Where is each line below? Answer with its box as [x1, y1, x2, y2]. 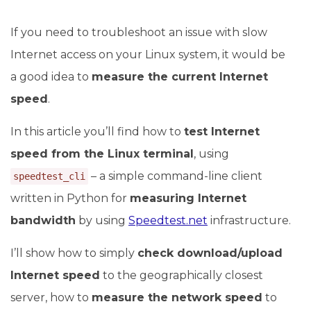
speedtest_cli [13, 171, 85, 182]
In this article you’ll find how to [10, 125, 184, 138]
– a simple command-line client [88, 169, 262, 183]
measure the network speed [92, 291, 262, 304]
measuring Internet [130, 192, 246, 205]
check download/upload [137, 246, 283, 260]
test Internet [184, 125, 260, 138]
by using [76, 214, 128, 227]
